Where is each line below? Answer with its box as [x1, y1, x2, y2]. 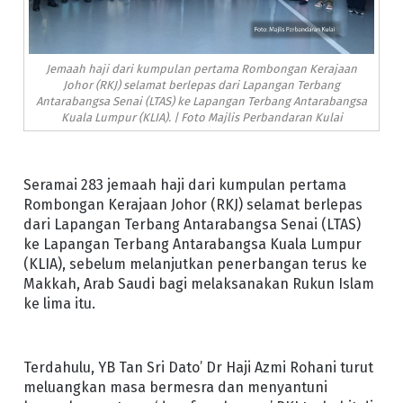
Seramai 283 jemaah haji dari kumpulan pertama [22, 176, 346, 194]
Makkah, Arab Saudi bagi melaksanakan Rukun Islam [22, 275, 374, 293]
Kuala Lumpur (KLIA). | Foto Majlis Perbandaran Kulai [60, 110, 343, 124]
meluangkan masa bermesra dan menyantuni [22, 379, 327, 397]
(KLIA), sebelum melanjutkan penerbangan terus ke [22, 255, 367, 273]
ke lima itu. [22, 295, 95, 313]
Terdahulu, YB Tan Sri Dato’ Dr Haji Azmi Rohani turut [22, 359, 373, 377]
